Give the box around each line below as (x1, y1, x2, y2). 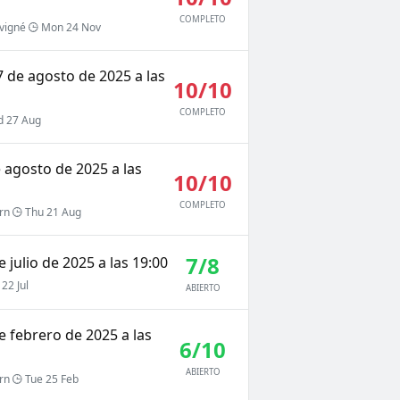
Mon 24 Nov (37, 19, 101, 35)
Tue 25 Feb (21, 371, 79, 387)
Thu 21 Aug (21, 204, 81, 221)
